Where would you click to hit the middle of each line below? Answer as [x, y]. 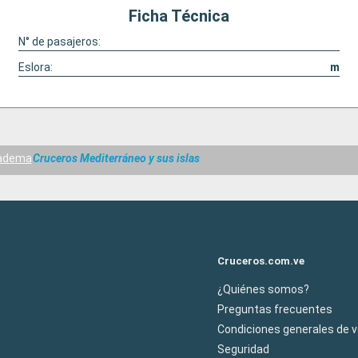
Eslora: [35, 67]
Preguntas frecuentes [275, 309]
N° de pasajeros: [59, 42]
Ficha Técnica [179, 16]
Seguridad [243, 349]
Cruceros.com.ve [261, 261]
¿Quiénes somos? [263, 289]
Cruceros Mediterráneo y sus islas [117, 159]
